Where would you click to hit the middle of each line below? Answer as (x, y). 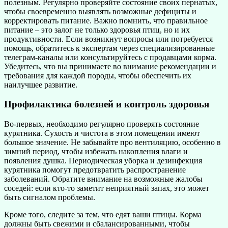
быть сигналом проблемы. (50, 197)
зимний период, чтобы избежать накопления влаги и (96, 151)
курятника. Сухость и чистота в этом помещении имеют (102, 133)
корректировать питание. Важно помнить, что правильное (106, 20)
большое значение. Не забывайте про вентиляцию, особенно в (112, 142)
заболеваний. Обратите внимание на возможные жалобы (103, 179)
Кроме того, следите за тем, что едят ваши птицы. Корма (103, 215)
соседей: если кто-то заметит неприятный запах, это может (107, 188)
